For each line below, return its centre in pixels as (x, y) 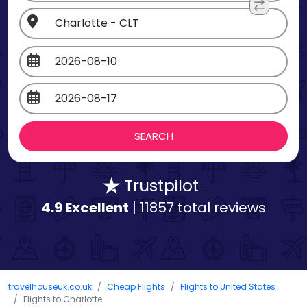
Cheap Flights (136, 286)
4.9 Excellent (85, 207)
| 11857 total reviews (197, 207)
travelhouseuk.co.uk (50, 286)
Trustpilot (159, 185)
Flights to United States (228, 286)
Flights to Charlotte (63, 299)
